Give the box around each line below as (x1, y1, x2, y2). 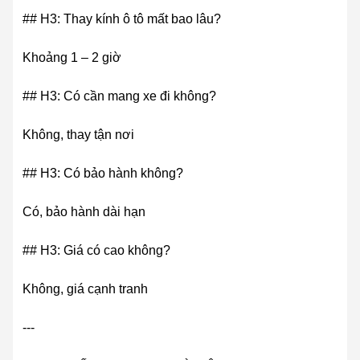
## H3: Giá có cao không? (22, 243, 170, 258)
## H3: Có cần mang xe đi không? (22, 89, 216, 104)
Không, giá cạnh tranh (22, 282, 148, 297)
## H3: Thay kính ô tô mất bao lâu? (22, 12, 221, 27)
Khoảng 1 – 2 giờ (22, 51, 121, 65)
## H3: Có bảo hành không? (22, 166, 183, 181)
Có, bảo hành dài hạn (22, 205, 145, 219)
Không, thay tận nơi (22, 128, 134, 142)
